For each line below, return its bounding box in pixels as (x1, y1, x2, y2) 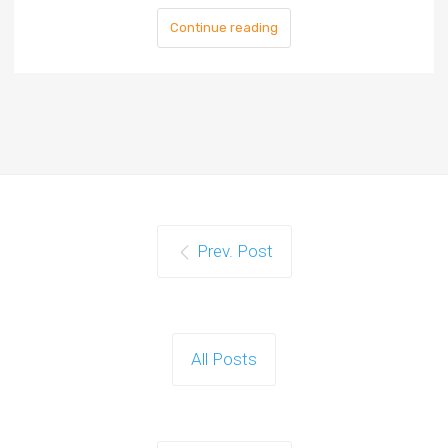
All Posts (191, 349, 257, 370)
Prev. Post (196, 241, 273, 262)
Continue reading (170, 19, 279, 35)
